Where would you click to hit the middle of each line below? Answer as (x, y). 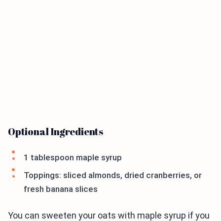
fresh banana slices (61, 189)
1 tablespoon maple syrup (73, 158)
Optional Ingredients (55, 132)
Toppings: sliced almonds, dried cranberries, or (113, 175)
